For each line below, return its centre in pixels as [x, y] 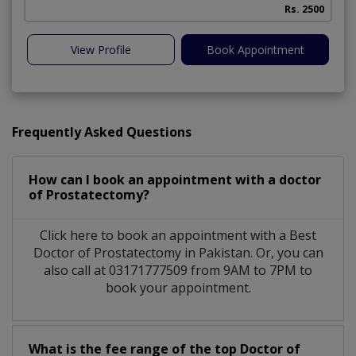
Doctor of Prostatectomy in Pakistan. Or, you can [178, 252]
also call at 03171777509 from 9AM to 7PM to [178, 270]
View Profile [101, 49]
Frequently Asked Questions [102, 132]
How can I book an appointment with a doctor [175, 179]
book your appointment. [178, 287]
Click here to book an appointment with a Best [178, 235]
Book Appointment [255, 49]
